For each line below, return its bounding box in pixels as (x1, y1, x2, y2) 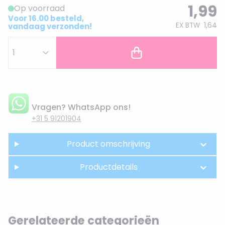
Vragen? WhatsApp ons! (32, 101, 131, 113)
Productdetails (79, 161, 138, 173)
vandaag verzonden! (8, 21, 92, 32)
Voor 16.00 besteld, (8, 13, 84, 24)
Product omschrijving (67, 138, 151, 150)
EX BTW (176, 21, 200, 30)
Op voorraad (14, 3, 65, 14)
